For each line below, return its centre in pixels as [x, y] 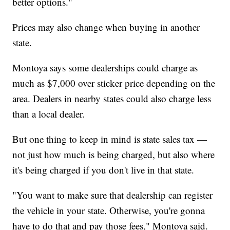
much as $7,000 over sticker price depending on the [114, 83]
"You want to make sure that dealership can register [113, 195]
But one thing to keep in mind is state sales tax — [110, 139]
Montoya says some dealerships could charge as [105, 67]
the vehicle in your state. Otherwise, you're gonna [109, 210]
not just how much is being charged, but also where [114, 154]
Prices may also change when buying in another [106, 27]
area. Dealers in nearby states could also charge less [112, 98]
